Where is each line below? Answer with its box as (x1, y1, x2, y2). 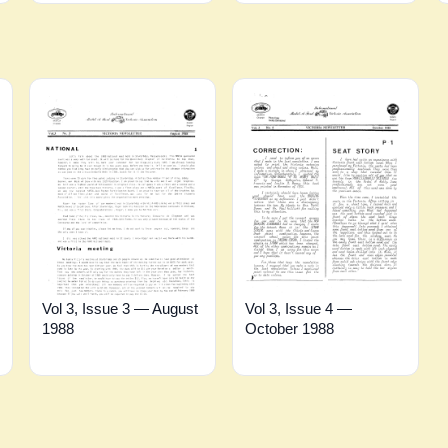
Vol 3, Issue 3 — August (42, 299, 199, 317)
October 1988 (244, 319, 334, 337)
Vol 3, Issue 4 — (244, 299, 352, 317)
